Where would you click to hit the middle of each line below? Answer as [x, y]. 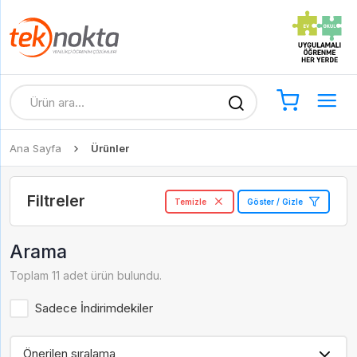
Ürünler [110, 148]
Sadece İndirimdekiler [94, 308]
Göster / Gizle [275, 201]
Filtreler [56, 201]
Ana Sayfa [35, 148]
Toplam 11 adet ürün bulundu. [86, 275]
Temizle [190, 201]
